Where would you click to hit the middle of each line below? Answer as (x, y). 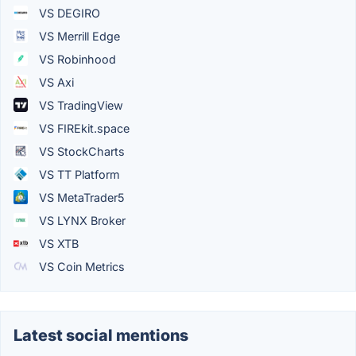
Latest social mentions (101, 335)
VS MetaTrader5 (80, 197)
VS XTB (57, 243)
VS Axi (55, 82)
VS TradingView (79, 105)
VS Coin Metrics (80, 266)
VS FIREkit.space (83, 128)
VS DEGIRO (68, 13)
